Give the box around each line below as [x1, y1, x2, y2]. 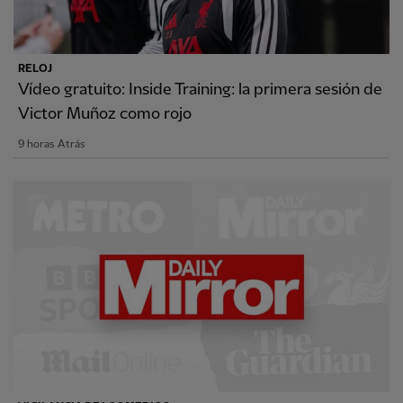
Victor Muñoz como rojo [18, 105, 192, 123]
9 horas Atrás [18, 139, 85, 151]
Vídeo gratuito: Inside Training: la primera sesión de [18, 81, 382, 99]
